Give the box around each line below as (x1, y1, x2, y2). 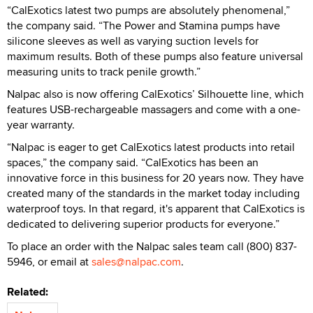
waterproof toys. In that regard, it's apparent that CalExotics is (7, 201, 305, 217)
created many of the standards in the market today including (7, 185, 300, 202)
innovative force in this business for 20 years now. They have (7, 170, 304, 187)
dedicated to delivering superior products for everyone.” (7, 216, 279, 233)
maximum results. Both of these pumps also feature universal (7, 48, 303, 65)
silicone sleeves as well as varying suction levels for (7, 33, 259, 50)
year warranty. (7, 117, 75, 133)
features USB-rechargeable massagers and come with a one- (7, 101, 300, 118)
